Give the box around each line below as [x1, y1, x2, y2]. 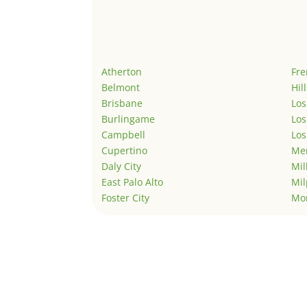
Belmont [101, 81, 140, 95]
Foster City [101, 191, 150, 205]
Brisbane [101, 97, 143, 110]
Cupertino [101, 144, 148, 158]
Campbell [101, 128, 146, 142]
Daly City [101, 160, 142, 173]
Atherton [101, 65, 143, 79]
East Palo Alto [101, 175, 164, 189]
